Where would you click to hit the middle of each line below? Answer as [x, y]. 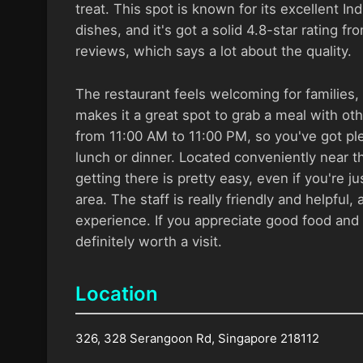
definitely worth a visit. [148, 241]
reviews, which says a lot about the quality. [213, 51]
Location [116, 293]
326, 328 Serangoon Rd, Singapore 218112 [197, 338]
